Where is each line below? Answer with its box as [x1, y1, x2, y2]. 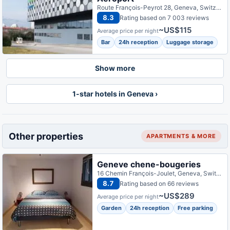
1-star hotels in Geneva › [72, 89, 158, 98]
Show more [95, 64, 135, 72]
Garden [101, 204, 122, 212]
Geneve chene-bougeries [97, 159, 201, 169]
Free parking [178, 204, 214, 212]
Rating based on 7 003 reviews [120, 13, 209, 22]
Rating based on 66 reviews [120, 179, 199, 187]
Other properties [9, 130, 83, 142]
